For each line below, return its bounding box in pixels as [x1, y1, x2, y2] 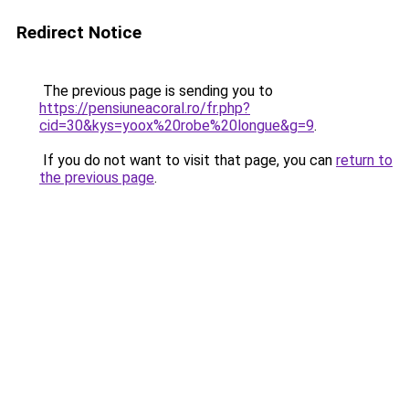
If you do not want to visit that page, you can [39, 152, 336, 169]
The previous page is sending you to [39, 82, 273, 100]
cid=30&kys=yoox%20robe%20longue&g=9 [39, 117, 314, 134]
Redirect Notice [16, 22, 142, 43]
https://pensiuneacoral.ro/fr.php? [39, 100, 250, 117]
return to [336, 152, 393, 169]
